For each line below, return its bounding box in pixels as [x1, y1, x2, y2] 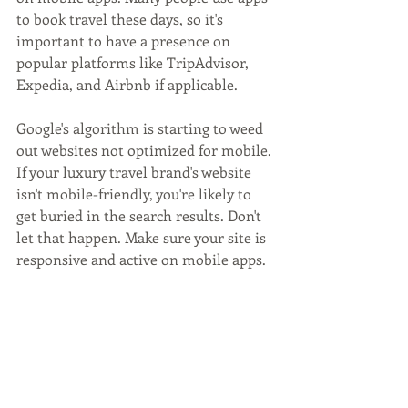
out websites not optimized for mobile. [16, 139, 275, 159]
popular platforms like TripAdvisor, [16, 52, 252, 72]
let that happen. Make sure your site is [16, 227, 270, 247]
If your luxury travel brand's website [16, 161, 255, 181]
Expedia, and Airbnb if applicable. [16, 74, 238, 94]
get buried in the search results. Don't [16, 205, 265, 225]
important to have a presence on [16, 30, 234, 50]
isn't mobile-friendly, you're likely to [16, 183, 255, 203]
